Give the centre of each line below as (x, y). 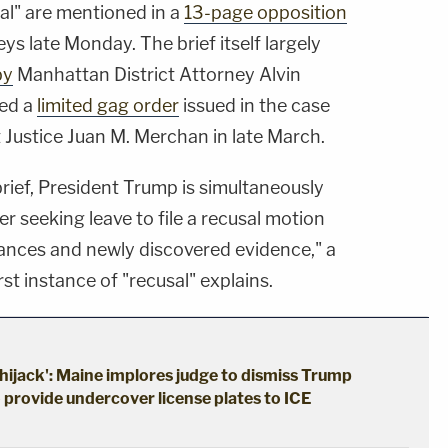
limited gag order (108, 105)
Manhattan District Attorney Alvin (157, 74)
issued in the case (254, 105)
